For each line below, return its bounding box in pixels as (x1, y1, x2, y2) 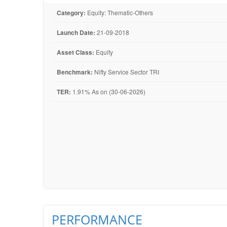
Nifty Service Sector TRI (93, 67, 159, 76)
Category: (57, 8, 86, 17)
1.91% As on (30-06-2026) (71, 87, 145, 96)
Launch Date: (57, 28, 95, 37)
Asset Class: (57, 48, 94, 57)
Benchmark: (57, 67, 93, 77)
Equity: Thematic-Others (86, 8, 153, 17)
